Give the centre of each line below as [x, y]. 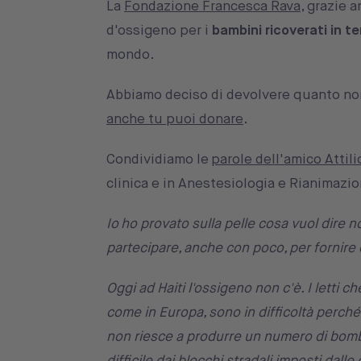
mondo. [131, 54]
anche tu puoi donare [175, 119]
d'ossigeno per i [159, 30]
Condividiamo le [159, 159]
